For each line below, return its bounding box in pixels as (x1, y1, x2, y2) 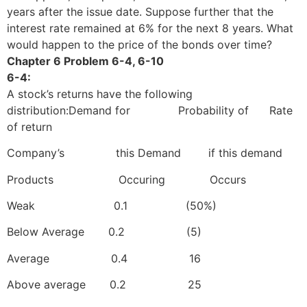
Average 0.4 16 (7, 251, 201, 265)
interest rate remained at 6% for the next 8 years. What (7, 21, 293, 35)
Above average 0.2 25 (7, 278, 201, 292)
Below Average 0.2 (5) (7, 225, 201, 239)
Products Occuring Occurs (7, 172, 246, 186)
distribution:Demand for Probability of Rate (7, 103, 293, 117)
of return (7, 119, 52, 134)
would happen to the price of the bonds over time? (7, 37, 272, 51)
